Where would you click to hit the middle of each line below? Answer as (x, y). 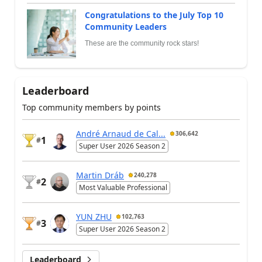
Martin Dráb (100, 175)
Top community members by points (92, 107)
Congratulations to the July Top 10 (154, 15)
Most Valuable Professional (123, 187)
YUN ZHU (94, 216)
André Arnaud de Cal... (121, 133)
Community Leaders (126, 26)
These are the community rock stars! (142, 43)
